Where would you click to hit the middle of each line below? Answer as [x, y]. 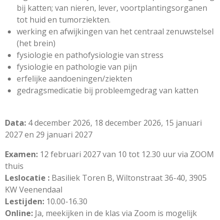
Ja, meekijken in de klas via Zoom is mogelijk [116, 213]
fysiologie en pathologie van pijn [77, 67]
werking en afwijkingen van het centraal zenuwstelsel [115, 31]
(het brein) [36, 43]
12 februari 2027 [69, 154]
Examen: [21, 154]
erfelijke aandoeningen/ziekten [74, 78]
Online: [19, 213]
